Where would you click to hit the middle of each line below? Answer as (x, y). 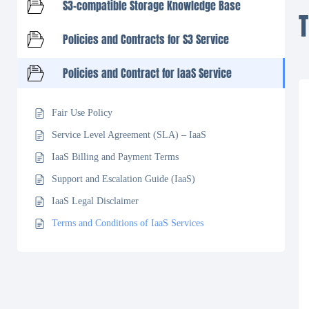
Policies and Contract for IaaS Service (147, 73)
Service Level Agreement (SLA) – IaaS (129, 135)
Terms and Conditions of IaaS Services (128, 223)
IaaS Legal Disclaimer (95, 201)
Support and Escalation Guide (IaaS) (123, 179)
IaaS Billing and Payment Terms (115, 157)
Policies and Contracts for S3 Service (146, 39)
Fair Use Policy (82, 113)
